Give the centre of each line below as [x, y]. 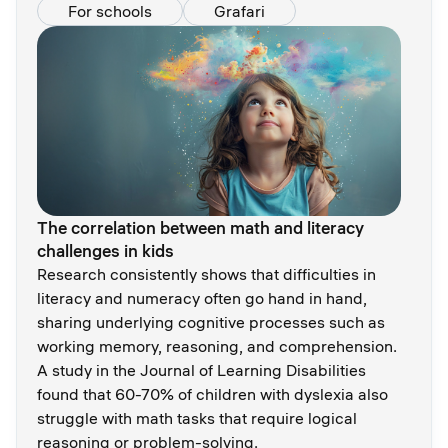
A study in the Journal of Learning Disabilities [201, 370]
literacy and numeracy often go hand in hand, [202, 298]
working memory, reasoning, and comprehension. [217, 346]
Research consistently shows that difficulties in [206, 274]
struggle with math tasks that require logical [197, 418]
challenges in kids [105, 251]
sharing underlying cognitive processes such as [211, 322]
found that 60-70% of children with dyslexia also [212, 394]
